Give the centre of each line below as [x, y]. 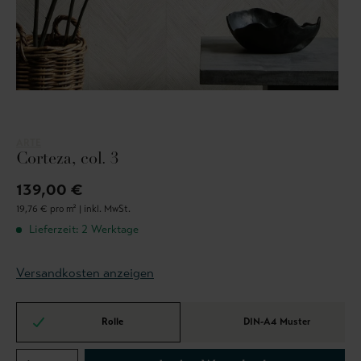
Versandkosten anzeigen [85, 273]
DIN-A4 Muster [276, 321]
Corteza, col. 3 [67, 160]
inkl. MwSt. [107, 209]
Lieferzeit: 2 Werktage [82, 230]
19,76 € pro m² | [50, 209]
